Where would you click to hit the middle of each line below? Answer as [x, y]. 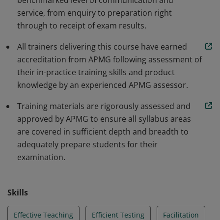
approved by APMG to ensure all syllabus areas [104, 119]
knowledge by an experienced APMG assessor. [103, 85]
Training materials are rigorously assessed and [104, 106]
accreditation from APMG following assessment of [110, 59]
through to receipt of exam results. [82, 26]
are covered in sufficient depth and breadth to [103, 132]
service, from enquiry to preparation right [95, 13]
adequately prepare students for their [87, 144]
